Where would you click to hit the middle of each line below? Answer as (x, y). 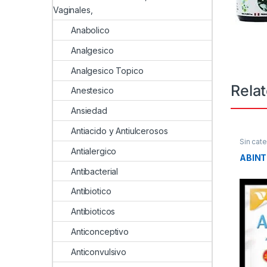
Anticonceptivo (100, 231)
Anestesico (92, 91)
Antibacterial (95, 171)
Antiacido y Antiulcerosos (119, 131)
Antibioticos (93, 212)
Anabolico (90, 30)
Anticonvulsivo (99, 252)
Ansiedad (89, 111)
